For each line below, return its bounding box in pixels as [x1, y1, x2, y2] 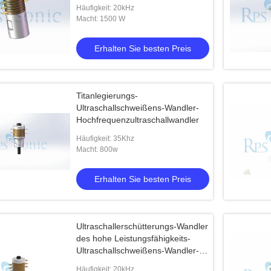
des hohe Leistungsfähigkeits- [76, 233, 191, 243]
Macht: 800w [76, 145, 118, 154]
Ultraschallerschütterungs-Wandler [76, 221, 208, 231]
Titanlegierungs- [76, 91, 138, 100]
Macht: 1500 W [76, 15, 125, 23]
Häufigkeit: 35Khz [76, 134, 134, 143]
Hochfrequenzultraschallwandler [76, 115, 199, 125]
